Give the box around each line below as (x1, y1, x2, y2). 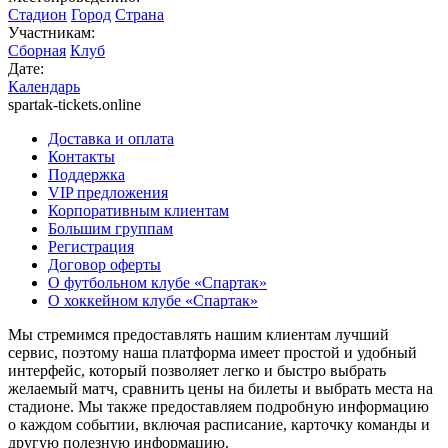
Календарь (8, 77, 80, 95)
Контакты (48, 147, 115, 165)
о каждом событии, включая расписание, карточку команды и (8, 415, 430, 433)
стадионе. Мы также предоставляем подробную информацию (8, 397, 429, 415)
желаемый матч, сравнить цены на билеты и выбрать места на (8, 379, 433, 397)
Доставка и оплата (48, 129, 174, 147)
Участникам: (8, 23, 95, 41)
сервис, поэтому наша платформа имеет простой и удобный (8, 343, 417, 361)
